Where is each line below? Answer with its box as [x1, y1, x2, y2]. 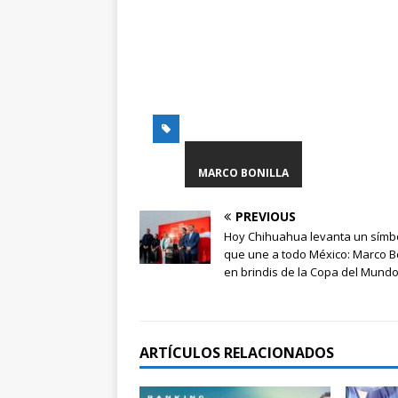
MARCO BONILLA [198, 164, 289, 180]
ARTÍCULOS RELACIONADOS [139, 342, 334, 362]
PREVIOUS [235, 207, 296, 225]
